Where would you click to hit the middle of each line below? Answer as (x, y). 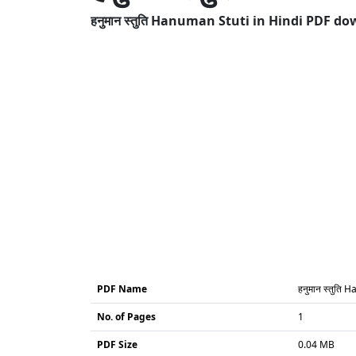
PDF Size (117, 344)
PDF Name (122, 288)
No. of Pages (126, 316)
